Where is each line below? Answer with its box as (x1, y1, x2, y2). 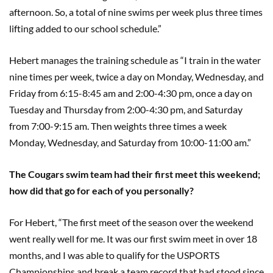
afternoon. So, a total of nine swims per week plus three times (9, 6, 263, 18)
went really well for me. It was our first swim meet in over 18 (9, 233, 257, 244)
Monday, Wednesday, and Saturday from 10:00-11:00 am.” (9, 136, 251, 148)
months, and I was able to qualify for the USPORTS (9, 249, 219, 261)
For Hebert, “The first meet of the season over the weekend (9, 216, 253, 228)
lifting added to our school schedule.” (9, 23, 161, 34)
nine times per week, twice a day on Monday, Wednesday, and (9, 71, 264, 82)
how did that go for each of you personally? (9, 185, 194, 196)
